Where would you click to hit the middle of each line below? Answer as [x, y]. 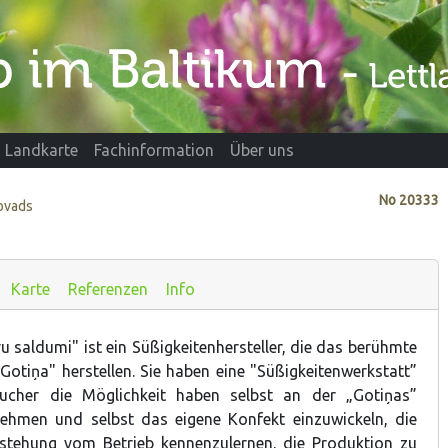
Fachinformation [154, 150]
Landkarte [41, 150]
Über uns [262, 150]
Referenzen [108, 288]
